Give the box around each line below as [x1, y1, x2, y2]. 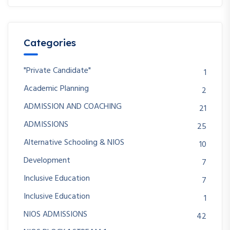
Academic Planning [24, 82, 89, 95]
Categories [24, 36, 76, 49]
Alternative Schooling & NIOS [24, 136, 124, 149]
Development [24, 154, 70, 167]
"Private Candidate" [24, 64, 91, 78]
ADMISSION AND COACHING [24, 100, 122, 113]
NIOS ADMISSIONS [24, 207, 87, 221]
